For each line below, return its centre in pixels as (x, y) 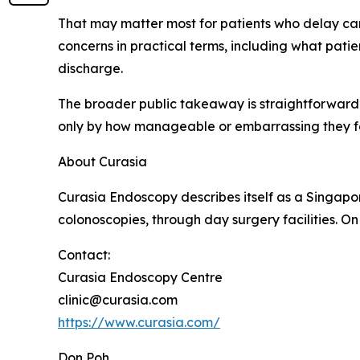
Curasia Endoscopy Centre (140, 277)
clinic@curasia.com (118, 299)
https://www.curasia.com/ (139, 322)
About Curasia (102, 161)
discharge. (90, 68)
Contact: (84, 254)
